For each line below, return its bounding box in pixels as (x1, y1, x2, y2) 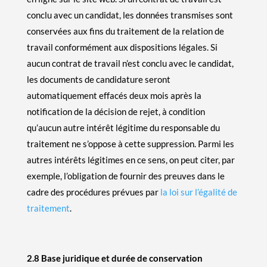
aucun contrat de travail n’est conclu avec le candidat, (26, 57, 234, 69)
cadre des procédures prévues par (26, 186, 160, 197)
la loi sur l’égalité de (160, 186, 237, 197)
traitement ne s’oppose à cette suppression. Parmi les (26, 138, 234, 149)
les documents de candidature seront (26, 73, 170, 85)
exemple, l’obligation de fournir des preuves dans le (26, 170, 225, 181)
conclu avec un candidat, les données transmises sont (26, 9, 233, 20)
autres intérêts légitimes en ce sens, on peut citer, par (26, 154, 235, 165)
